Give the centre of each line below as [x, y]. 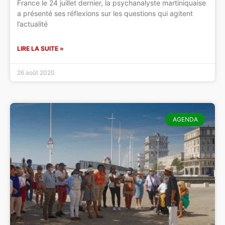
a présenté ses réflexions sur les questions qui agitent [105, 13]
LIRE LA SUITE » [40, 48]
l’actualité [32, 24]
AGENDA [185, 120]
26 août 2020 [36, 72]
